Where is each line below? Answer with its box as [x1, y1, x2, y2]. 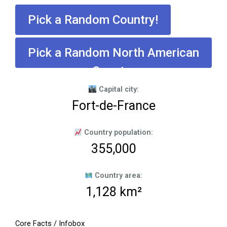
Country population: [82, 128, 154, 137]
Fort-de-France [71, 98, 156, 113]
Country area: [93, 171, 143, 180]
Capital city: [96, 85, 139, 94]
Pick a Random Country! [28, 13, 158, 27]
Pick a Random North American [28, 46, 199, 60]
